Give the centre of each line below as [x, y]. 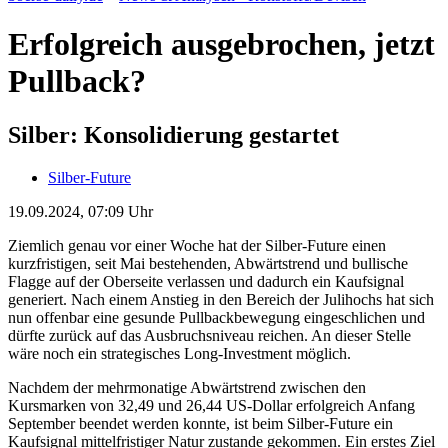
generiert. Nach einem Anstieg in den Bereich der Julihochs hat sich [221, 299]
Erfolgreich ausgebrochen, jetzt [221, 44]
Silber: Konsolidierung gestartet [173, 134]
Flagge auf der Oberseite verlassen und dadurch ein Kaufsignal [206, 281]
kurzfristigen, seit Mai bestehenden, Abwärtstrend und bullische [208, 263]
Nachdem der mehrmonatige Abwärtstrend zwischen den [187, 387]
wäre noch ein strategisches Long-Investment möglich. [179, 353]
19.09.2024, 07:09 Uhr [80, 211]
